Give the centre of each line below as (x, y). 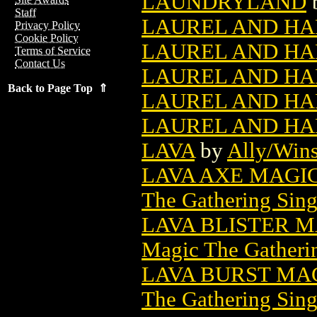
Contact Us (40, 63)
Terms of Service (53, 51)
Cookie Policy (47, 38)
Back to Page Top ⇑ (58, 88)
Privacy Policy (47, 25)
